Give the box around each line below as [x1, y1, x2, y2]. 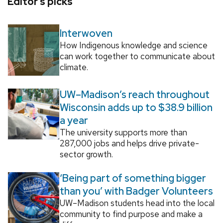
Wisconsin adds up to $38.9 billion [59, 101, 213, 114]
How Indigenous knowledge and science [59, 40, 208, 51]
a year [59, 113, 88, 127]
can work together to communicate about [59, 51, 215, 62]
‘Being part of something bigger [59, 171, 206, 185]
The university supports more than [59, 126, 187, 138]
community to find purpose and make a [59, 208, 203, 220]
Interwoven [59, 27, 112, 40]
